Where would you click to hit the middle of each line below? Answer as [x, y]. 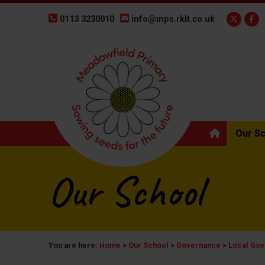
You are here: [74, 245]
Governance [198, 245]
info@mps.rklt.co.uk [173, 19]
